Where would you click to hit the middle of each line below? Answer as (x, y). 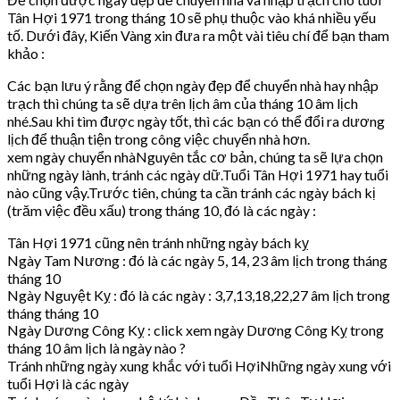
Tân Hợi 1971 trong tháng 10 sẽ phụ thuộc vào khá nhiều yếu (192, 18)
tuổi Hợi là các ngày (68, 384)
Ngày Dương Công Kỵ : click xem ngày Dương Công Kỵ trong (196, 330)
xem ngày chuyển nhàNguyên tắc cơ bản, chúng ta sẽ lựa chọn (195, 157)
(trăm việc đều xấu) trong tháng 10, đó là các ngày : (162, 211)
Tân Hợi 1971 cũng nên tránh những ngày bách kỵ (158, 243)
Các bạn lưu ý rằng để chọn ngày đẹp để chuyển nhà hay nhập (193, 86)
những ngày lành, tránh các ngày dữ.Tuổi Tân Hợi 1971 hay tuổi (198, 175)
